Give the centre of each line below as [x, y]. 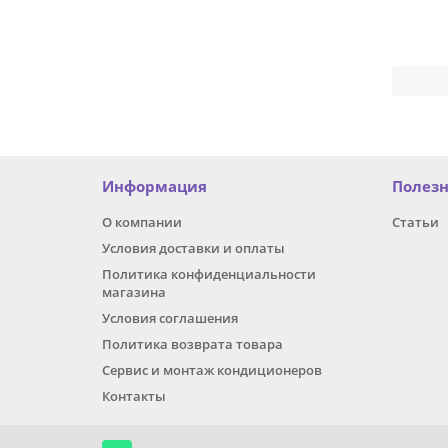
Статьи [415, 222]
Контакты [134, 396]
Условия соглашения [170, 318]
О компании [142, 222]
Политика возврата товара [192, 344]
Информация [154, 187]
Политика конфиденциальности [209, 274]
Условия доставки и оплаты [193, 248]
